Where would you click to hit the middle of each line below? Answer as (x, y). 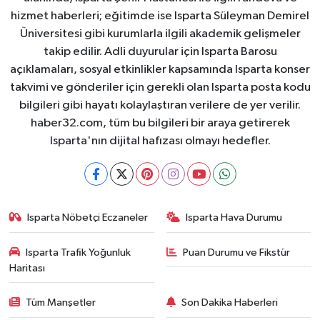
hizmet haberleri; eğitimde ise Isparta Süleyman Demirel (160, 16)
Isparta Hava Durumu (234, 218)
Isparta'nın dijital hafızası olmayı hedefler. (160, 141)
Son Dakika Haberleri (230, 303)
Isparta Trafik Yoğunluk (79, 252)
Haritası (27, 268)
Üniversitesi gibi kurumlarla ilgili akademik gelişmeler (160, 34)
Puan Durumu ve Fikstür (236, 252)
